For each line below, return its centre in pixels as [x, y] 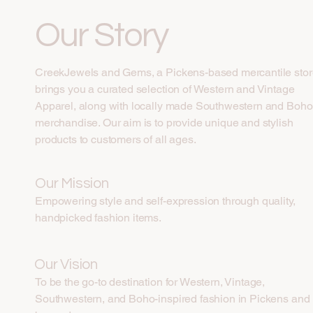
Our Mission [72, 184]
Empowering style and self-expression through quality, [165, 201]
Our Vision [66, 265]
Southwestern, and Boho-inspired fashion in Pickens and [173, 299]
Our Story [102, 36]
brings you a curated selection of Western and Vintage [165, 89]
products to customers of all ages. [116, 140]
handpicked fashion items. [98, 218]
